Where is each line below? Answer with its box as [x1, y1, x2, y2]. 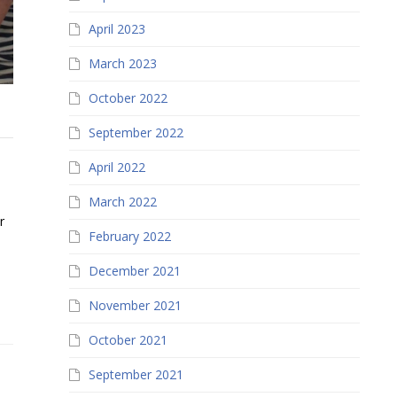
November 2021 [89, 297, 183, 314]
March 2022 [89, 193, 158, 210]
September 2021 [89, 366, 184, 383]
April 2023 [89, 20, 146, 37]
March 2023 [89, 55, 158, 72]
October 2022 [89, 90, 168, 106]
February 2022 [89, 228, 172, 245]
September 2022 [89, 124, 184, 141]
